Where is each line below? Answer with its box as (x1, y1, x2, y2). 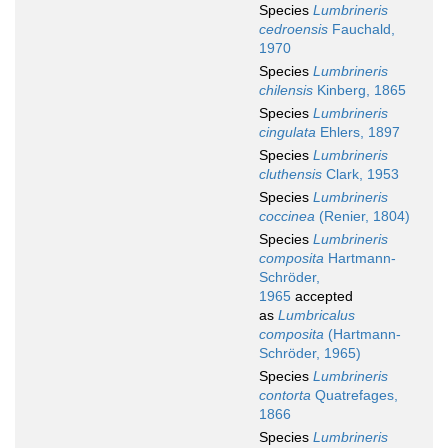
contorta (259, 387, 311, 404)
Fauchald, (328, 21, 395, 38)
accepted (291, 288, 353, 305)
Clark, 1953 (322, 166, 399, 183)
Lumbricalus (278, 307, 355, 324)
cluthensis (259, 166, 322, 183)
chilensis (259, 82, 313, 99)
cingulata (259, 124, 316, 141)
